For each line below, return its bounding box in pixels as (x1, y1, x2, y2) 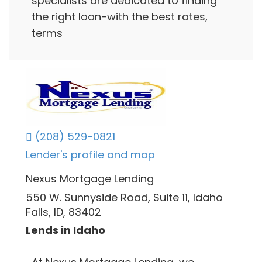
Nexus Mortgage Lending (26, 171, 154, 187)
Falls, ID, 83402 (26, 204, 101, 219)
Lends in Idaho (26, 223, 105, 238)
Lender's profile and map (26, 147, 155, 163)
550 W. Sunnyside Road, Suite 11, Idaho (26, 189, 223, 205)
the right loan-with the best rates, (32, 9, 208, 24)
